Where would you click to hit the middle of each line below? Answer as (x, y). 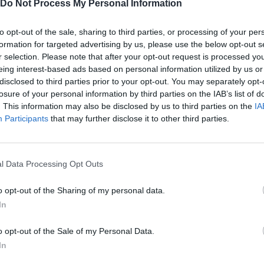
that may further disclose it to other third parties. (139, 118)
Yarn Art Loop (45, 133)
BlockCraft (227, 221)
